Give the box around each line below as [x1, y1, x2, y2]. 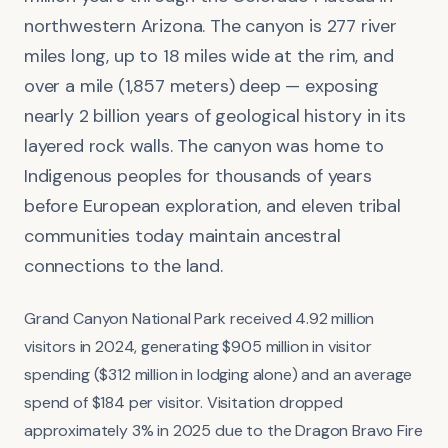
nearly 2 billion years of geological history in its [24, 103, 406, 128]
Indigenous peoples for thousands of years [24, 163, 372, 188]
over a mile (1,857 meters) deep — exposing [24, 73, 379, 98]
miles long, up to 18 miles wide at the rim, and [24, 43, 394, 68]
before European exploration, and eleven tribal [24, 193, 401, 218]
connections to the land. [24, 253, 223, 278]
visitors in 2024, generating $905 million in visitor [24, 335, 372, 357]
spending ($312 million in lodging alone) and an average [24, 363, 413, 385]
